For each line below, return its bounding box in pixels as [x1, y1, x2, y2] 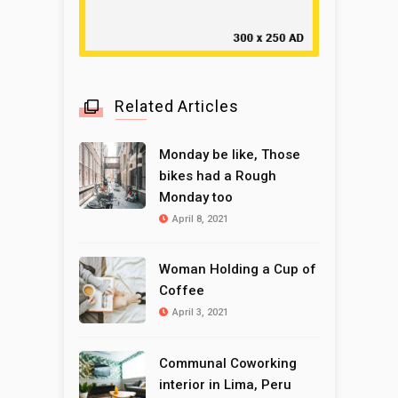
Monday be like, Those [159, 147, 300, 163]
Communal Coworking [159, 355, 297, 372]
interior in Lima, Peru [159, 377, 291, 394]
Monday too [159, 189, 233, 206]
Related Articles [115, 97, 239, 116]
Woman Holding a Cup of [159, 261, 316, 278]
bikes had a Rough [159, 168, 276, 185]
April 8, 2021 [172, 213, 228, 226]
